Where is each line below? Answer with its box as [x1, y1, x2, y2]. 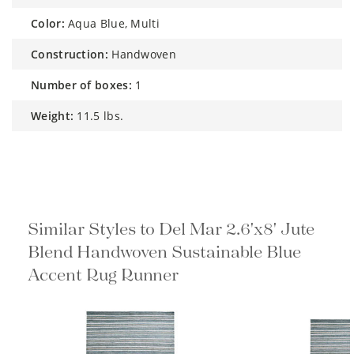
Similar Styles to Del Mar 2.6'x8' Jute [28, 217, 314, 240]
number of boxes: [40, 77, 132, 92]
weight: [41, 107, 74, 123]
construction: [38, 46, 108, 62]
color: [38, 15, 65, 31]
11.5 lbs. [77, 107, 124, 123]
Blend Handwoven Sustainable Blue [28, 239, 301, 263]
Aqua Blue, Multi [68, 15, 160, 31]
